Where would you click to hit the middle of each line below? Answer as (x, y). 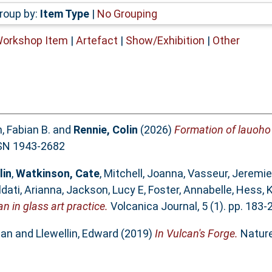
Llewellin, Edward (77, 234)
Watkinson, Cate (57, 174)
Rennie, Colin (105, 130)
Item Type (64, 13)
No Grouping (127, 13)
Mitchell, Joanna (143, 174)
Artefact (97, 40)
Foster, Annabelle (190, 190)
